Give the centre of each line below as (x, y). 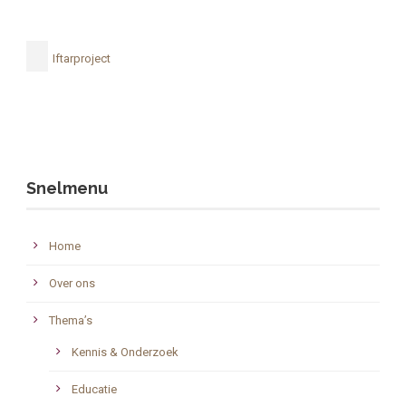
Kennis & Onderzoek (125, 352)
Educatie (94, 389)
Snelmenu (67, 188)
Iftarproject (82, 58)
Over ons (72, 283)
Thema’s (71, 320)
